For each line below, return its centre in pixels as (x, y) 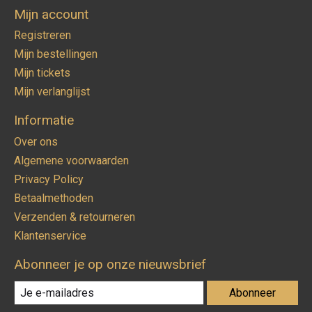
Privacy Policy (49, 180)
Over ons (36, 142)
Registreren (42, 36)
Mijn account (51, 14)
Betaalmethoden (54, 198)
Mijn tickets (42, 73)
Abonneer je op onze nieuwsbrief (110, 265)
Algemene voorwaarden (71, 161)
